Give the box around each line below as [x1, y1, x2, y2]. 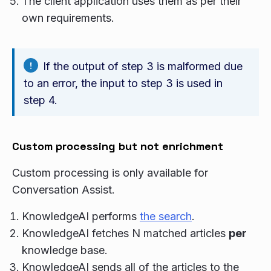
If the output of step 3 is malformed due [43, 60, 243, 73]
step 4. [24, 94, 57, 106]
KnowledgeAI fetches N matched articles [22, 227, 229, 240]
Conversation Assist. [12, 183, 115, 196]
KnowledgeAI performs [22, 210, 140, 223]
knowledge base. [22, 244, 108, 256]
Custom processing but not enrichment [12, 139, 223, 153]
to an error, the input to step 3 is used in [24, 77, 223, 90]
